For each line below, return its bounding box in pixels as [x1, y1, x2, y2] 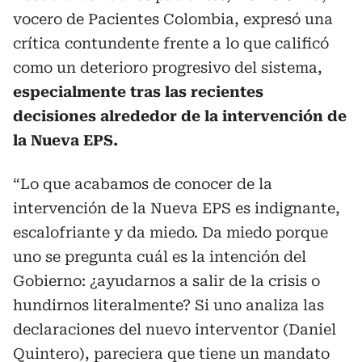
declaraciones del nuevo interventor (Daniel [13, 321, 336, 338]
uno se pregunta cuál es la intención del [13, 248, 306, 265]
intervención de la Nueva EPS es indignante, [13, 200, 340, 217]
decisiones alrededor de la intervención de [13, 107, 347, 124]
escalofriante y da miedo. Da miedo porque [13, 224, 328, 241]
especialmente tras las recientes [13, 83, 263, 100]
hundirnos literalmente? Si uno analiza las [13, 297, 324, 314]
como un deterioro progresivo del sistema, [13, 59, 322, 76]
